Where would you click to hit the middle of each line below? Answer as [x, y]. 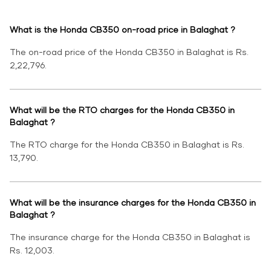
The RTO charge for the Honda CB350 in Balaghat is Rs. [127, 145]
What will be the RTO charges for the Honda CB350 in [122, 110]
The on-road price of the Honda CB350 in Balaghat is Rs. [129, 52]
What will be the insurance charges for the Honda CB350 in [133, 203]
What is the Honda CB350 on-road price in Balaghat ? [122, 30]
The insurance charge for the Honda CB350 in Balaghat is [130, 237]
